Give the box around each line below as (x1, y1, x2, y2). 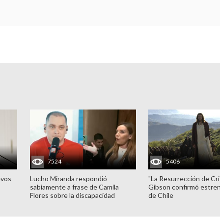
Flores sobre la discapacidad (29, 191, 115, 199)
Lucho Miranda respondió (29, 174, 107, 183)
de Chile (148, 191, 174, 199)
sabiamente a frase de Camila (29, 182, 119, 191)
